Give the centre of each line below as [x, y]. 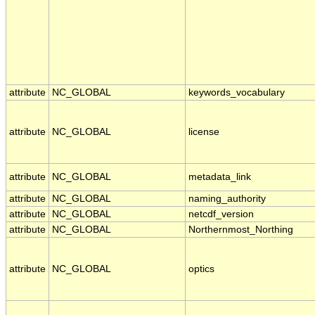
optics [201, 269]
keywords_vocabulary [237, 93]
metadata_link [220, 177]
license [204, 132]
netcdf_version [221, 214]
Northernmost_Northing [241, 230]
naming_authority [227, 199]
